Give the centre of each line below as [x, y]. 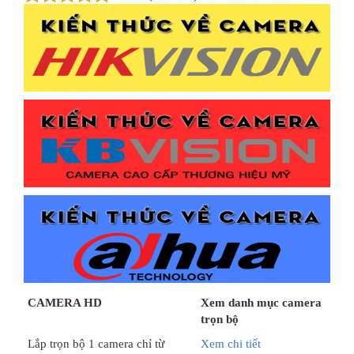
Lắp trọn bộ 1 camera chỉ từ [96, 343]
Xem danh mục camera [261, 302]
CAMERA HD [65, 302]
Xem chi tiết [231, 343]
